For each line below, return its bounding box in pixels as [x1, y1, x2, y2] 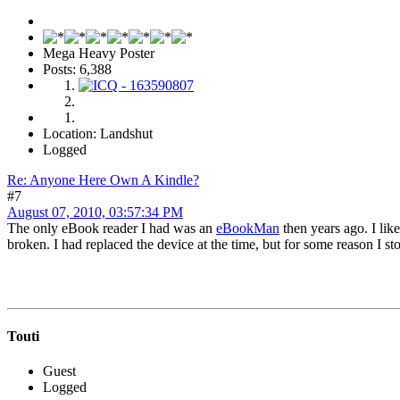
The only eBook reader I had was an [7, 220, 216, 236]
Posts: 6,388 [43, 61, 112, 77]
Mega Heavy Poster [43, 45, 154, 61]
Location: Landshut [43, 125, 153, 141]
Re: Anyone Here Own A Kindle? [7, 171, 199, 187]
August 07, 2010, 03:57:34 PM [7, 204, 183, 220]
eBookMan [216, 220, 279, 236]
